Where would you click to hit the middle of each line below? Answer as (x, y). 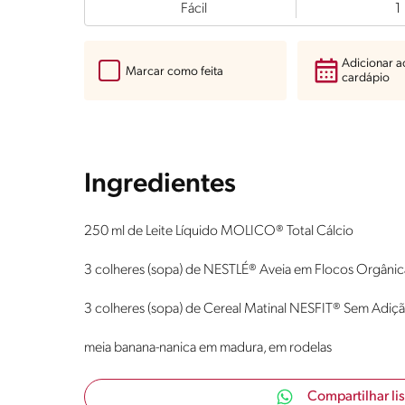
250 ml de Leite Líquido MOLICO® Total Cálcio (219, 232)
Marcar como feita (174, 71)
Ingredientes (160, 185)
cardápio (366, 79)
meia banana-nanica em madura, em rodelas (208, 348)
